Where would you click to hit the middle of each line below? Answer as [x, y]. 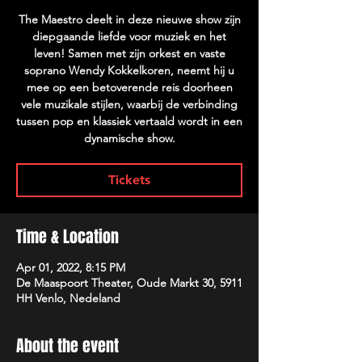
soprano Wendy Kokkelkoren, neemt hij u [129, 71]
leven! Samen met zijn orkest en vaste [129, 54]
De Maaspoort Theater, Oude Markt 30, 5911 [129, 283]
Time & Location [67, 237]
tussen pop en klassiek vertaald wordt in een [129, 122]
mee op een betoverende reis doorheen [129, 88]
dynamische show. [129, 139]
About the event [67, 346]
